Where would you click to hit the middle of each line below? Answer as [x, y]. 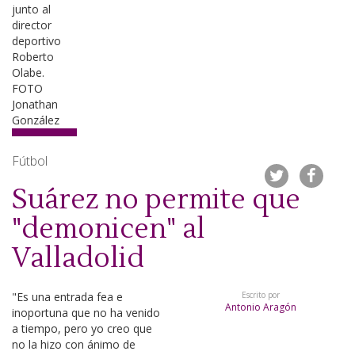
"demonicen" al [109, 229]
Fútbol [30, 161]
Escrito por [260, 295]
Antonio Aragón [260, 307]
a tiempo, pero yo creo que [82, 328]
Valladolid [78, 259]
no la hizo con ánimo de [74, 344]
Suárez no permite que [156, 200]
